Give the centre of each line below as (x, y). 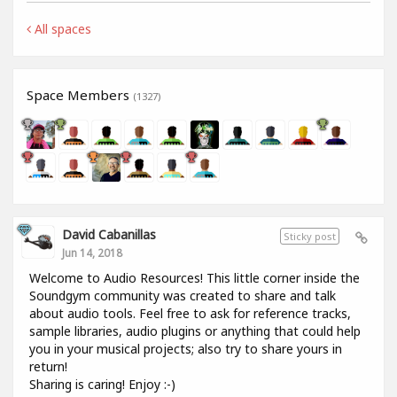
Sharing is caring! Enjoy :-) (102, 385)
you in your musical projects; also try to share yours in (186, 349)
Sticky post (310, 237)
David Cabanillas (109, 235)
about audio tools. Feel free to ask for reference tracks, (190, 314)
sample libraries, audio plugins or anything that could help (195, 331)
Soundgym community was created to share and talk (183, 296)
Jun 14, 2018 (92, 253)
